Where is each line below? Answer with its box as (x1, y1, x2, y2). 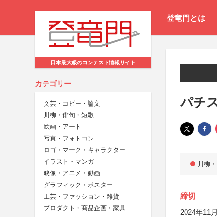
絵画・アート (44, 123, 81, 131)
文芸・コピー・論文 (44, 100, 100, 108)
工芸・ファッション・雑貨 (44, 193, 119, 201)
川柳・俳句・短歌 (44, 111, 94, 119)
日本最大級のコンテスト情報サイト (50, 60, 136, 66)
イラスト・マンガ (44, 158, 94, 166)
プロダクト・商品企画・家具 (44, 204, 125, 212)
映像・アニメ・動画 (44, 170, 100, 177)
